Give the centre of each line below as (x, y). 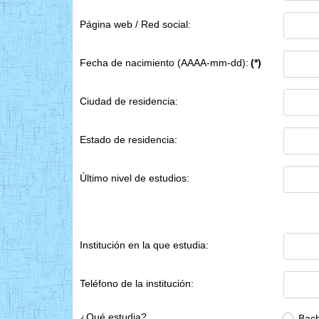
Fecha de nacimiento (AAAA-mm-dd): (164, 62)
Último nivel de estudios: (135, 178)
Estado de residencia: (129, 139)
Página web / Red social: (135, 24)
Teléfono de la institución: (137, 283)
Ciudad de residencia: (129, 101)
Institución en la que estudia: (144, 245)
